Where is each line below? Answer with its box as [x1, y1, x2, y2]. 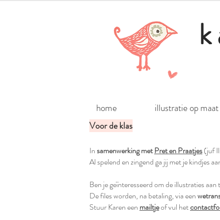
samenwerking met [97, 145, 154, 156]
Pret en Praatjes [154, 145, 202, 156]
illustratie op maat [154, 101, 219, 114]
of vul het [159, 201, 190, 213]
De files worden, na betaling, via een [89, 190, 197, 201]
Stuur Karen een [89, 201, 139, 213]
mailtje [139, 201, 159, 213]
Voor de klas [89, 119, 133, 132]
